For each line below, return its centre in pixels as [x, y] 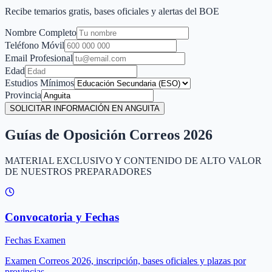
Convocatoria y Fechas [62, 217]
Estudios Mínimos [39, 83]
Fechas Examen [35, 240]
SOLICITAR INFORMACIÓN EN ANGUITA [85, 108]
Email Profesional [39, 58]
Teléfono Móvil [35, 45]
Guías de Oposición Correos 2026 [109, 134]
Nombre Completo [41, 32]
